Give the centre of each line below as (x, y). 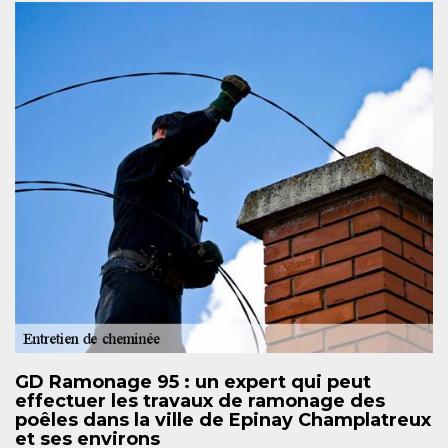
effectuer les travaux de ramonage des (200, 400)
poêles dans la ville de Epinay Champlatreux (223, 419)
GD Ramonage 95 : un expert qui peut (193, 381)
